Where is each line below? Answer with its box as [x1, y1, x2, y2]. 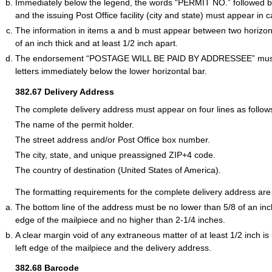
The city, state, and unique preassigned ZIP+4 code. [15, 150, 216, 160]
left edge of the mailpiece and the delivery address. [15, 242, 211, 253]
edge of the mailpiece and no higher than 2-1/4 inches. [15, 214, 225, 225]
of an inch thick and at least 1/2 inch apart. [15, 38, 178, 49]
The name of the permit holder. [15, 120, 134, 130]
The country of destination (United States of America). [15, 165, 221, 175]
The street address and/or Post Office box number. [15, 135, 210, 145]
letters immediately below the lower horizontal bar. [15, 66, 207, 76]
